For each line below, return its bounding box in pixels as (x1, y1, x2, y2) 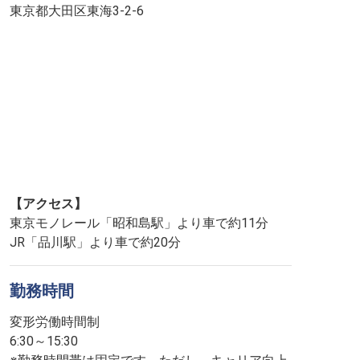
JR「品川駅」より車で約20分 (10, 235, 181, 250)
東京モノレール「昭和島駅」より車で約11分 (10, 215, 268, 231)
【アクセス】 (10, 196, 87, 211)
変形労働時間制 (10, 314, 100, 329)
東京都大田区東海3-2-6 (10, 3, 144, 18)
